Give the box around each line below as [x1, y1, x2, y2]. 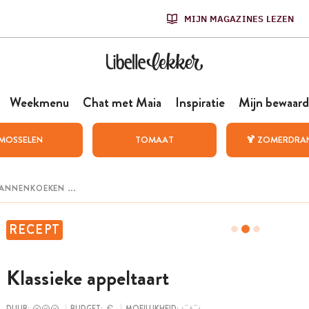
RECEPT [8, 221, 61, 239]
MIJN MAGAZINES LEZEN [183, 12, 295, 25]
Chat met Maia [82, 93, 161, 112]
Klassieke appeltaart [6, 263, 169, 293]
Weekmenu [9, 93, 69, 112]
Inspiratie [175, 93, 225, 112]
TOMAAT [134, 133, 174, 146]
